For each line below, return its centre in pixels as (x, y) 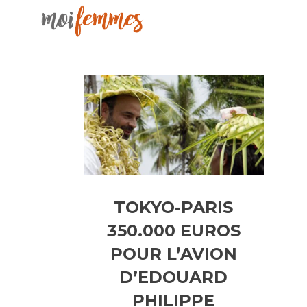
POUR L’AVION (173, 254)
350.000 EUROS (173, 230)
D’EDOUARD (174, 277)
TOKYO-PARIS (174, 207)
